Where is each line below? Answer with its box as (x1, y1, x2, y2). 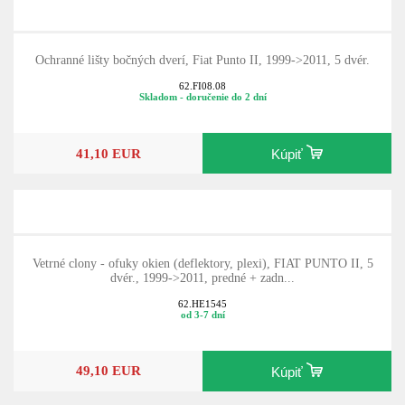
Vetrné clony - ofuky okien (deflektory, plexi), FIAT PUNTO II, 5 (32, 257, 373, 271)
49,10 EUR (75, 363, 141, 379)
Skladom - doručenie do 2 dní (138, 90, 267, 102)
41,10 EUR (75, 145, 141, 161)
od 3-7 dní (180, 308, 225, 320)
